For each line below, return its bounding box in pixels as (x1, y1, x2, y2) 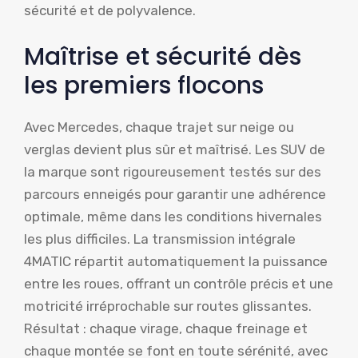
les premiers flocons (24, 68, 264, 102)
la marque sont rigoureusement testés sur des (24, 163, 321, 180)
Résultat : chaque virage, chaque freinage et (24, 320, 308, 336)
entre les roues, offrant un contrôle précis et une (24, 275, 333, 292)
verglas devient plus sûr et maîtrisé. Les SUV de (24, 141, 325, 157)
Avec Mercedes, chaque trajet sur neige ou (24, 118, 294, 135)
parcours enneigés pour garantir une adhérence (24, 185, 326, 202)
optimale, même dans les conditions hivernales (24, 208, 322, 225)
